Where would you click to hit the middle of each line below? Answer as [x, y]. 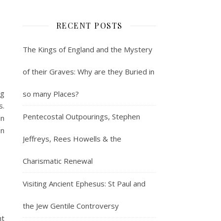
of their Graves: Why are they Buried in [89, 71]
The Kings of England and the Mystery [88, 49]
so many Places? [51, 93]
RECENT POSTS [89, 25]
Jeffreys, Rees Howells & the [72, 138]
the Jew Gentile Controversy [71, 205]
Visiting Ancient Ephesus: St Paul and [84, 183]
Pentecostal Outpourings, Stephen [81, 116]
